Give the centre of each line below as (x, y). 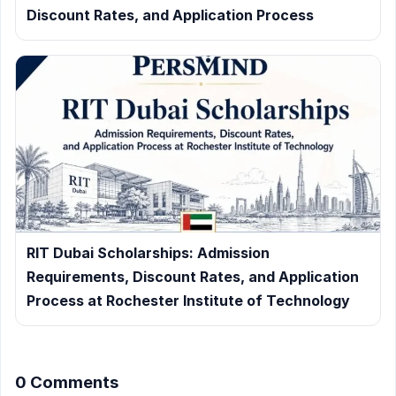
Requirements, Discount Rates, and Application (193, 276)
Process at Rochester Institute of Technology (188, 300)
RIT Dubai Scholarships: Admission (148, 252)
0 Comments (67, 382)
